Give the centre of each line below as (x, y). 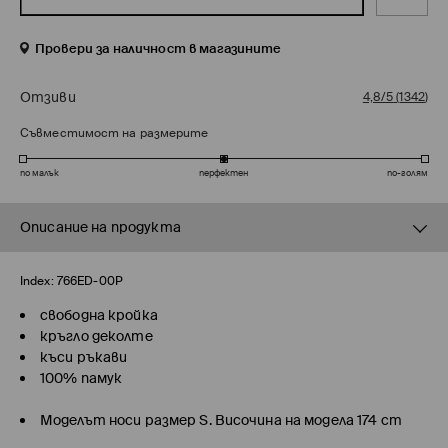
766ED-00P (89, 281)
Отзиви (48, 97)
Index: (37, 281)
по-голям (407, 173)
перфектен (223, 173)
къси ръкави (84, 357)
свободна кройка (99, 315)
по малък (39, 173)
